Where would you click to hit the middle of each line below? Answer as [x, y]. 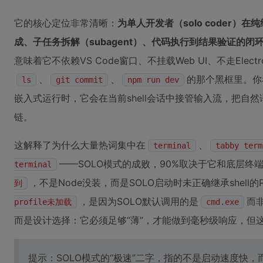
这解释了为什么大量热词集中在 [80, 145]
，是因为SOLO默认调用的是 [139, 201]
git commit [79, 80]
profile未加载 [43, 202]
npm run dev [153, 80]
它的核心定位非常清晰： [66, 23]
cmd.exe [222, 202]
